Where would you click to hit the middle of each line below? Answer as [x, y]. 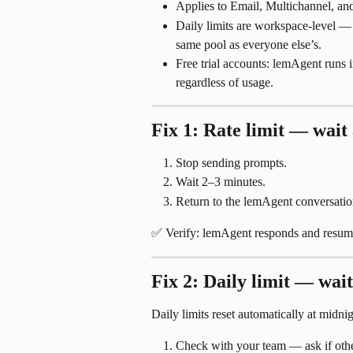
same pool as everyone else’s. [249, 44]
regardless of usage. [225, 82]
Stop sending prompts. [231, 162]
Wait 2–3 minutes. [221, 182]
